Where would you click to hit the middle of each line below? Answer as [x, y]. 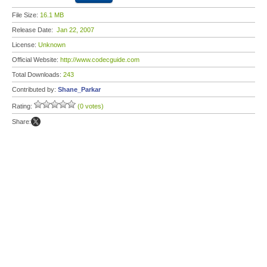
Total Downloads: [38, 74]
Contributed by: [35, 89]
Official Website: [36, 60]
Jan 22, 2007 [75, 30]
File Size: [26, 15]
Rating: [23, 106]
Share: [21, 122]
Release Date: [34, 30]
